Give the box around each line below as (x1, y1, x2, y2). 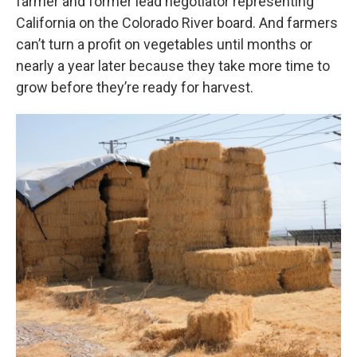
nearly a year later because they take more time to (16, 57, 330, 74)
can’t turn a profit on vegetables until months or (16, 36, 312, 53)
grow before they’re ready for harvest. (16, 79, 253, 96)
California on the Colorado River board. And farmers (16, 14, 338, 31)
